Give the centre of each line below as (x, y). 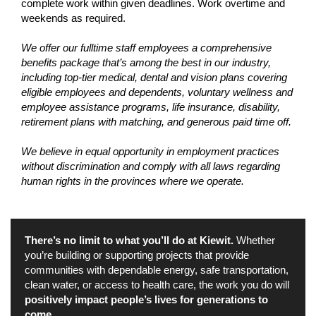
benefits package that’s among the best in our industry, (146, 62)
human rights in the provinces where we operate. (133, 181)
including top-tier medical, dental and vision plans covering (154, 77)
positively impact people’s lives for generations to (146, 299)
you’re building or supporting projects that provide (137, 255)
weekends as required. (73, 18)
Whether (256, 240)
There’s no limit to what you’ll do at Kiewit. (130, 240)
